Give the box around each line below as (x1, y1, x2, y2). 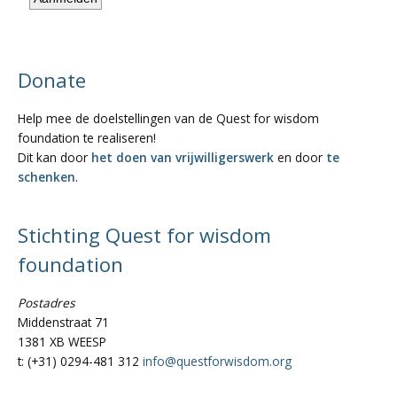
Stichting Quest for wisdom (18, 222, 271, 250)
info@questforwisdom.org (143, 352, 292, 370)
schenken (18, 167, 75, 185)
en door (274, 148, 326, 166)
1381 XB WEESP (18, 332, 106, 350)
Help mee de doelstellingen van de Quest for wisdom (18, 109, 319, 127)
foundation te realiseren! (18, 128, 156, 146)
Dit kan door (18, 148, 91, 166)
